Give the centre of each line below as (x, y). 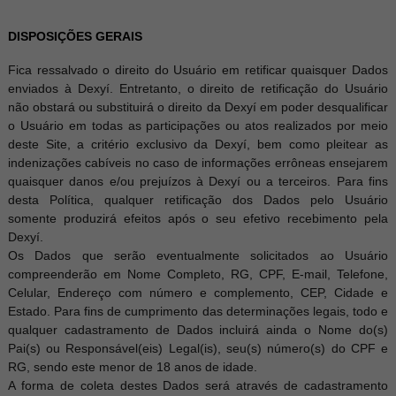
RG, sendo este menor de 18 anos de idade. (132, 367)
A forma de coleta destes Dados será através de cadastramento (198, 385)
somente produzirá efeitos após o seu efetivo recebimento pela (198, 218)
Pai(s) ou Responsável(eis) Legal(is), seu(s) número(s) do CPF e (198, 348)
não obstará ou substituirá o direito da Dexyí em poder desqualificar (198, 107)
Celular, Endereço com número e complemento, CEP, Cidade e (198, 293)
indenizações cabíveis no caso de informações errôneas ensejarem (198, 163)
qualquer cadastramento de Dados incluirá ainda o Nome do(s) (198, 330)
